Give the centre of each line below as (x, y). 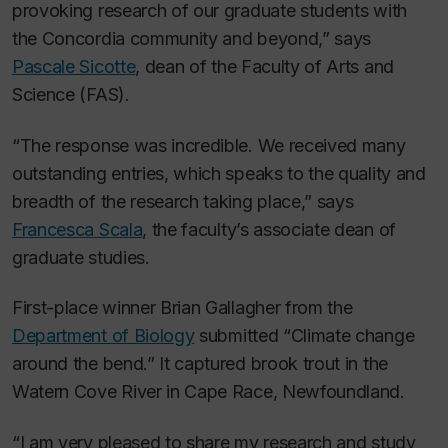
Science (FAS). (71, 95)
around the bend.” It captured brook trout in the (200, 364)
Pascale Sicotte (74, 67)
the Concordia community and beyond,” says (192, 39)
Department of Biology (103, 336)
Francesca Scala (77, 229)
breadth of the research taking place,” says (183, 201)
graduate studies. (81, 257)
